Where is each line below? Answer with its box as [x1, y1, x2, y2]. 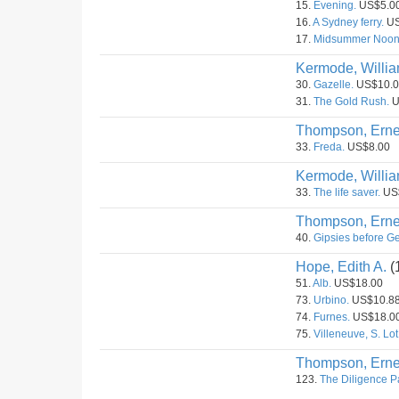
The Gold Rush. [313, 95, 389, 108]
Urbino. [313, 294, 349, 306]
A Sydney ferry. [313, 16, 384, 28]
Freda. [313, 141, 345, 153]
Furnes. [313, 311, 350, 323]
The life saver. [313, 186, 380, 199]
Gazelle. [313, 78, 354, 91]
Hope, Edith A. [296, 259, 387, 274]
